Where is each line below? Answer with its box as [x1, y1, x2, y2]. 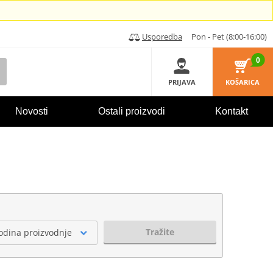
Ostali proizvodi [97, 106, 165, 117]
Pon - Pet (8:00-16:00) [184, 30, 267, 42]
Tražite [146, 225, 175, 238]
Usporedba [142, 30, 182, 42]
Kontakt [214, 106, 248, 117]
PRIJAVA [168, 77, 196, 87]
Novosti [15, 106, 48, 117]
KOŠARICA [225, 77, 260, 87]
